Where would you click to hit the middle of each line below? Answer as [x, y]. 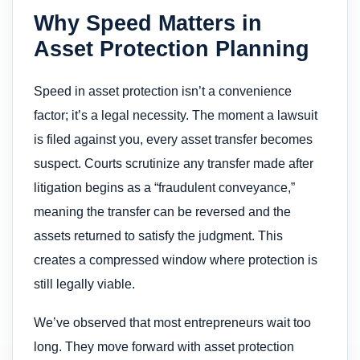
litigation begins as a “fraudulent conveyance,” [164, 187]
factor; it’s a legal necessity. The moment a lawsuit [176, 115]
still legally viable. [84, 284]
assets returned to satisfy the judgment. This [158, 235]
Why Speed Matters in [148, 22]
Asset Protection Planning [172, 48]
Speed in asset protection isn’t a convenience [163, 91]
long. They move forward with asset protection [164, 347]
